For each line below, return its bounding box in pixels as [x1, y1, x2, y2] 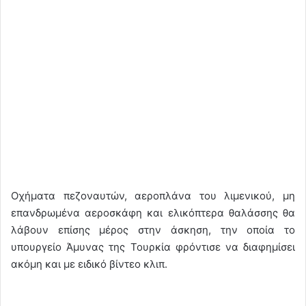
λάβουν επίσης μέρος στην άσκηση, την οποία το [11, 223, 295, 236]
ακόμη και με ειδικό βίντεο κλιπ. [11, 257, 167, 270]
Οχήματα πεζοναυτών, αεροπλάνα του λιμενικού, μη [11, 189, 295, 202]
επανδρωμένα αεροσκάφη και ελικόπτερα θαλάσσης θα [11, 206, 295, 219]
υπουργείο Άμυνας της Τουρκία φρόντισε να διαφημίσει [11, 240, 295, 253]
